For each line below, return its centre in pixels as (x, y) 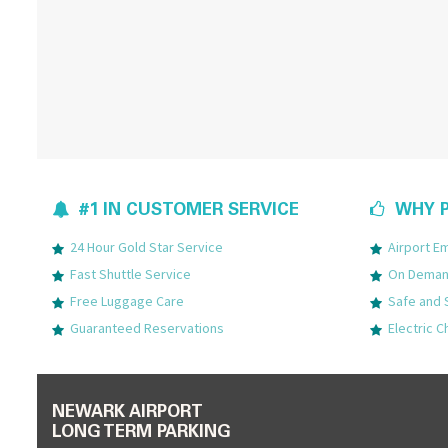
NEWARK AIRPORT (127, 413)
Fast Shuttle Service (130, 273)
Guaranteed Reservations (147, 327)
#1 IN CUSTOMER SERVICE (189, 211)
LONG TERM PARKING (141, 433)
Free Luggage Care (127, 300)
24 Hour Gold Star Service (146, 246)
